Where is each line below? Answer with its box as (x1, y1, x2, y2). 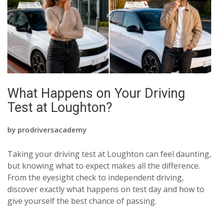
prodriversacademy (18, 125, 87, 135)
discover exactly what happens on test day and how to (7, 183, 204, 195)
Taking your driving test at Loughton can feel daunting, (7, 148, 211, 159)
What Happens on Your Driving (7, 85, 185, 101)
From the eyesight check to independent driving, (7, 172, 184, 183)
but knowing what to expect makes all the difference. (7, 160, 200, 171)
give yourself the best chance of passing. (7, 195, 156, 206)
